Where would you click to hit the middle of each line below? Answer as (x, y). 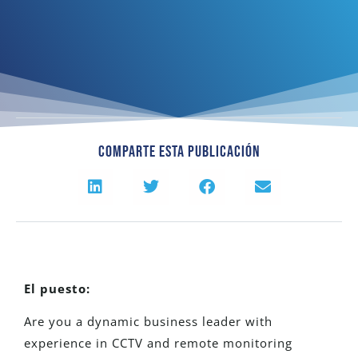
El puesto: (57, 288)
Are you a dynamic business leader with (148, 322)
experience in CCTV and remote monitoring (158, 343)
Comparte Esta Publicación (179, 151)
